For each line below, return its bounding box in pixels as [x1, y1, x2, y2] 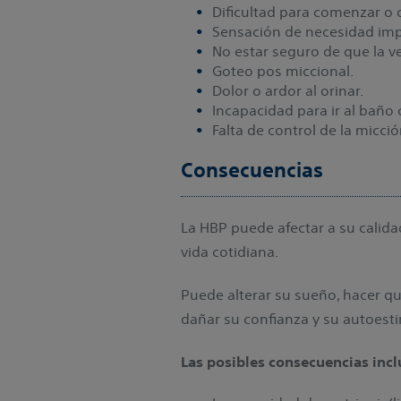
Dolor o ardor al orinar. [212, 81, 363, 99]
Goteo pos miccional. [212, 61, 354, 80]
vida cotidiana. [181, 242, 282, 260]
